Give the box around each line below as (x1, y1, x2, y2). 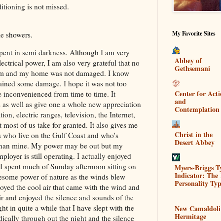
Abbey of (175, 55, 202, 66)
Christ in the (175, 129, 213, 140)
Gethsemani (175, 63, 210, 74)
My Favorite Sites (172, 29, 216, 37)
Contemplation (175, 104, 220, 114)
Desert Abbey (175, 137, 215, 147)
